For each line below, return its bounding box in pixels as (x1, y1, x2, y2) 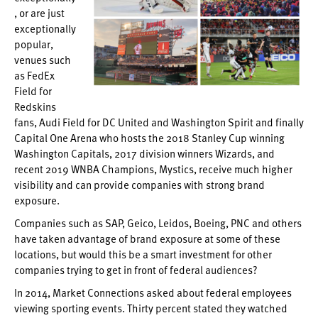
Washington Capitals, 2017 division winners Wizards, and (14, 146, 275, 161)
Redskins (14, 99, 56, 114)
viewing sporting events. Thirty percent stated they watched (14, 300, 287, 316)
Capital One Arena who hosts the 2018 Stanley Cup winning (14, 130, 285, 146)
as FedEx (14, 67, 55, 83)
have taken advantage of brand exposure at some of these (14, 231, 280, 246)
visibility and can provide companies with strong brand (14, 177, 265, 192)
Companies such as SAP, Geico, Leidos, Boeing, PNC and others (14, 215, 302, 231)
